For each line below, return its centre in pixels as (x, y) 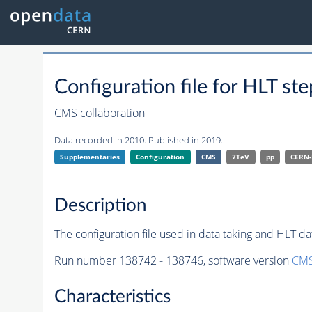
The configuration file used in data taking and (165, 234)
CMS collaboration (99, 113)
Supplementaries (89, 157)
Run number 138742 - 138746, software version (173, 260)
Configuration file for (148, 88)
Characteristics (112, 297)
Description (100, 205)
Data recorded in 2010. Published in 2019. (138, 140)
